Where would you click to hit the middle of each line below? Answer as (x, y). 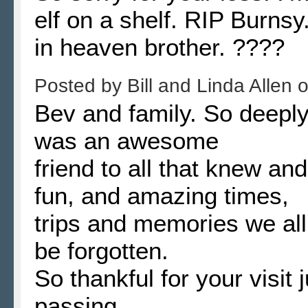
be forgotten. (101, 250)
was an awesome (126, 140)
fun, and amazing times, (162, 195)
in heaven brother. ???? (159, 47)
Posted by (81, 85)
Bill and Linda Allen (212, 85)
